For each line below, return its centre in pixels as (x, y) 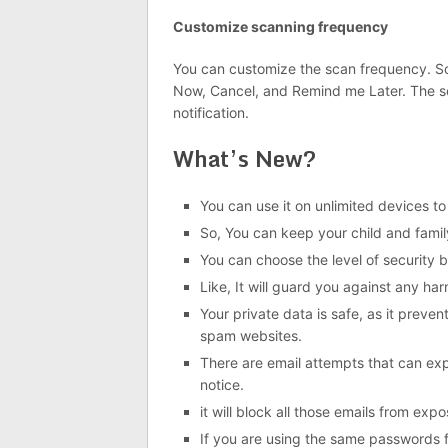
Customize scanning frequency (280, 26)
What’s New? (244, 158)
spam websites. (250, 335)
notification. (211, 112)
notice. (221, 384)
